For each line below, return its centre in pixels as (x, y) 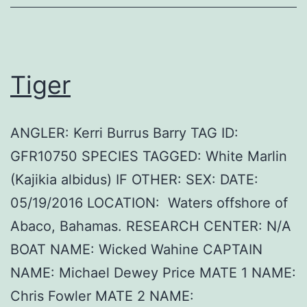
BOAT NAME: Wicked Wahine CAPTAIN (136, 250)
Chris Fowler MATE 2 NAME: (102, 296)
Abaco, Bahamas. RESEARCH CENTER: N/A (151, 226)
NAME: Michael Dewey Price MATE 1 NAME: (153, 273)
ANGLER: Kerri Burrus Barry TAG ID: (124, 133)
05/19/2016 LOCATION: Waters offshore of (149, 203)
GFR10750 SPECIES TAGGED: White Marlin (149, 157)
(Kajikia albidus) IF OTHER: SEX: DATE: (134, 180)
